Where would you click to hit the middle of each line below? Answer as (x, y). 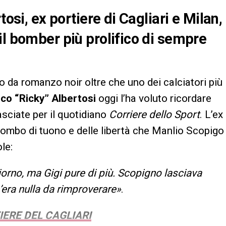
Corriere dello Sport (154, 115)
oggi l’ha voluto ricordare (154, 99)
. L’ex (211, 115)
